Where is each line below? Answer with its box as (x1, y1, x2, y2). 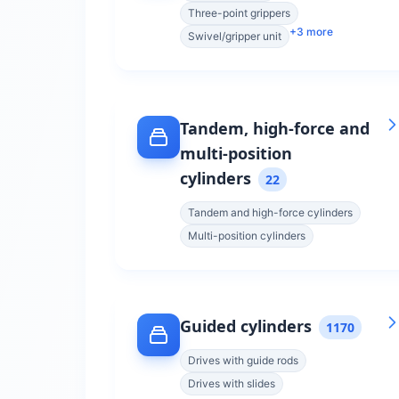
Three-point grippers (188, 6, 290, 20)
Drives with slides (188, 377, 275, 390)
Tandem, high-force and (180, 118, 370, 139)
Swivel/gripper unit (188, 29, 281, 43)
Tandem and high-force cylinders (188, 206, 353, 219)
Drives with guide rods (188, 354, 298, 367)
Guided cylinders (180, 315, 312, 337)
